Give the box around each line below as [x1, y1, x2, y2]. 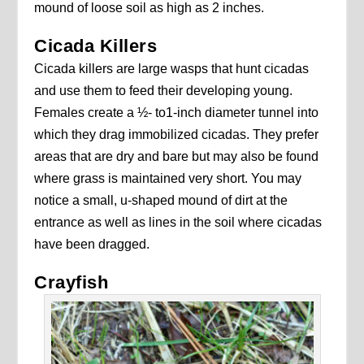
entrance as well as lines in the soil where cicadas [34, 215, 323, 230]
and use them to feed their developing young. [34, 84, 293, 98]
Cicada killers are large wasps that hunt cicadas [34, 62, 310, 76]
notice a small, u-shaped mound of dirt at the [34, 193, 288, 208]
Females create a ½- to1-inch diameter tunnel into [34, 106, 319, 120]
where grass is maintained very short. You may [34, 171, 302, 186]
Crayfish [34, 272, 109, 293]
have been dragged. [34, 237, 150, 252]
